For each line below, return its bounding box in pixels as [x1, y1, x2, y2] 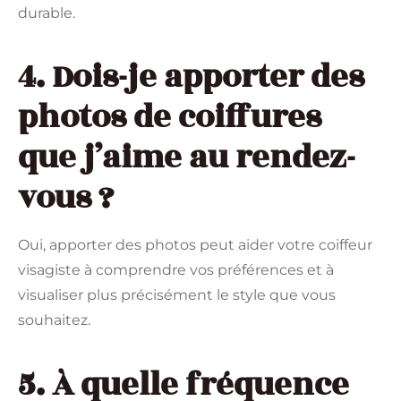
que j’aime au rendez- [18, 133, 355, 183]
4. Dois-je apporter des [18, 53, 364, 102]
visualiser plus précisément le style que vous [18, 286, 336, 304]
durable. [18, 4, 75, 22]
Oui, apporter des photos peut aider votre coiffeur [18, 236, 372, 254]
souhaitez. [18, 311, 90, 329]
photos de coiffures [18, 93, 321, 142]
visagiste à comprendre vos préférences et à [18, 261, 334, 279]
